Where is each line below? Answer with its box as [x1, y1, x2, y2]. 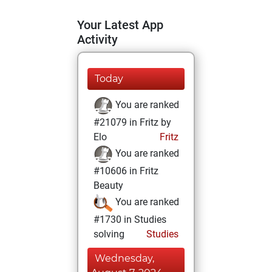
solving [93, 228, 124, 240]
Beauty [93, 180, 123, 191]
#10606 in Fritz [93, 165, 158, 177]
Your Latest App [77, 18, 163, 32]
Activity [77, 32, 118, 47]
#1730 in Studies [93, 214, 166, 225]
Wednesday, [95, 253, 154, 264]
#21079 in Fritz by [93, 117, 171, 128]
